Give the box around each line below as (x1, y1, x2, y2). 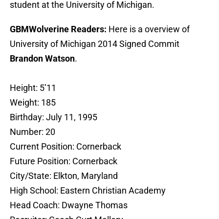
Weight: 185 (10, 97, 56, 108)
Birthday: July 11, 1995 (10, 112, 97, 123)
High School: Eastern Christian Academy (10, 185, 166, 196)
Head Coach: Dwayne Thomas (10, 200, 128, 211)
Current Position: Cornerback (10, 141, 121, 152)
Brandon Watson (10, 53, 75, 64)
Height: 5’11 (10, 83, 56, 93)
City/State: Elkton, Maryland (10, 171, 118, 181)
